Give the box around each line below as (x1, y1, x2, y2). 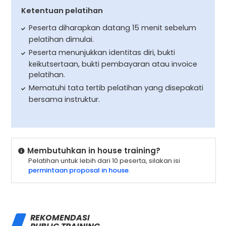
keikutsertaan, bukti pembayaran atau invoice (29, 59, 198, 69)
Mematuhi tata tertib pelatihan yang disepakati (29, 82, 204, 93)
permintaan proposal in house (28, 165, 129, 175)
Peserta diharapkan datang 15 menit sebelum (29, 22, 197, 33)
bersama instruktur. (29, 94, 100, 104)
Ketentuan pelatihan (21, 5, 103, 16)
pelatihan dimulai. (29, 34, 94, 44)
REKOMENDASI (30, 211, 90, 223)
